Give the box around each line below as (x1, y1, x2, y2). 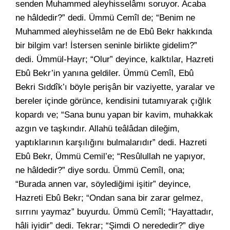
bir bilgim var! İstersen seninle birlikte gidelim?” (15, 41, 197, 50)
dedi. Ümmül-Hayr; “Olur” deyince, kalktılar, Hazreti (15, 54, 214, 64)
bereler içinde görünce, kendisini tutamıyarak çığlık (15, 96, 212, 106)
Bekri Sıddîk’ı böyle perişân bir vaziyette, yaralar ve (15, 82, 215, 92)
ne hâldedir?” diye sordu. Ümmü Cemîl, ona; (15, 165, 185, 175)
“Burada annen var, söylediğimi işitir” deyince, (15, 179, 191, 189)
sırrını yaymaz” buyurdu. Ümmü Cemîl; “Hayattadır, (15, 207, 214, 217)
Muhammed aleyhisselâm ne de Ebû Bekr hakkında (15, 27, 212, 36)
